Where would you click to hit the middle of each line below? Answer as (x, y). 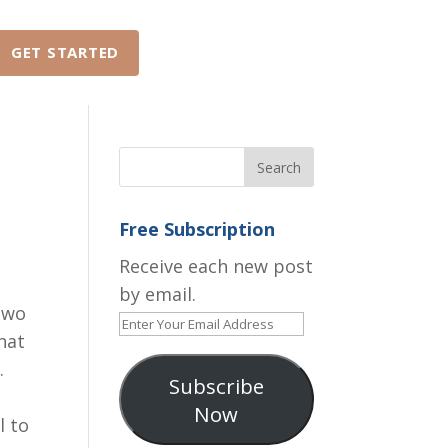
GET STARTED (64, 52)
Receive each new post (216, 266)
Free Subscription (197, 229)
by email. (158, 294)
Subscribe (216, 385)
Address (153, 405)
